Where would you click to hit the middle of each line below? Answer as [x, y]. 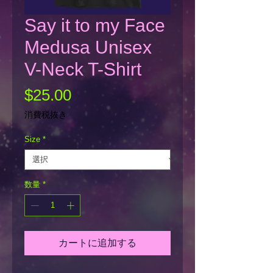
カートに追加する [97, 243]
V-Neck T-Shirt [83, 69]
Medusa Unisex [88, 47]
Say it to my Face [95, 25]
